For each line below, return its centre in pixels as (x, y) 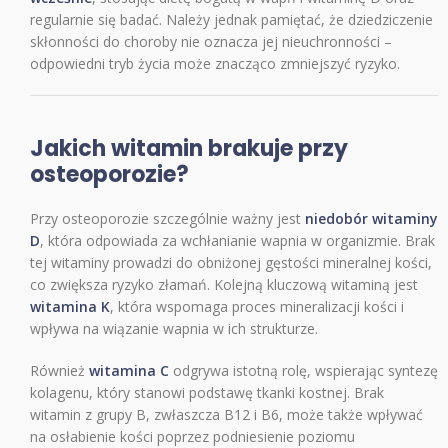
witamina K (70, 306)
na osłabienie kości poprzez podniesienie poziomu (192, 436)
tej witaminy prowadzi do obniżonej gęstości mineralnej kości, (231, 262)
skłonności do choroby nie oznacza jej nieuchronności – (211, 41)
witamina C (129, 370)
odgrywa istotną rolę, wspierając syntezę (303, 370)
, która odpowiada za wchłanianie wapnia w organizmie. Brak (237, 240)
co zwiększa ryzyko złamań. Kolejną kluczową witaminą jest (224, 284)
